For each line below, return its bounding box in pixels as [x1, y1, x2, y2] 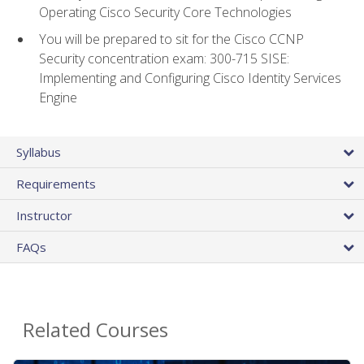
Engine [39, 88, 77, 106]
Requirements [16, 175, 96, 192]
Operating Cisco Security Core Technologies [39, 3, 292, 22]
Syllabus [16, 143, 61, 160]
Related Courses [23, 315, 168, 343]
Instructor [16, 206, 72, 223]
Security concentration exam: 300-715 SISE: [39, 49, 289, 67]
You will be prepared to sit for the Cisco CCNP [39, 29, 304, 48]
